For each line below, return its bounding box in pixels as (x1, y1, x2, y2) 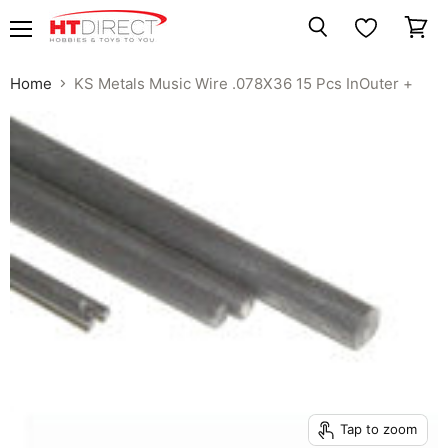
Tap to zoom (339, 421, 417, 437)
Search (316, 38, 362, 54)
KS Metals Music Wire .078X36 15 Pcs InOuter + (74, 73, 413, 93)
